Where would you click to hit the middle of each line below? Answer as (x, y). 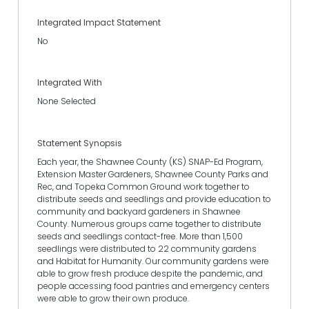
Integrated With (70, 83)
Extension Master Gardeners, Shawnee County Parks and (153, 174)
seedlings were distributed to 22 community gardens (147, 248)
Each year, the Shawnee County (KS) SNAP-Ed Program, (150, 161)
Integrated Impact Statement (99, 22)
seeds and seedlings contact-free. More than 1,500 (140, 236)
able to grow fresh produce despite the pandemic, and (150, 273)
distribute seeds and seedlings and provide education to (154, 199)
